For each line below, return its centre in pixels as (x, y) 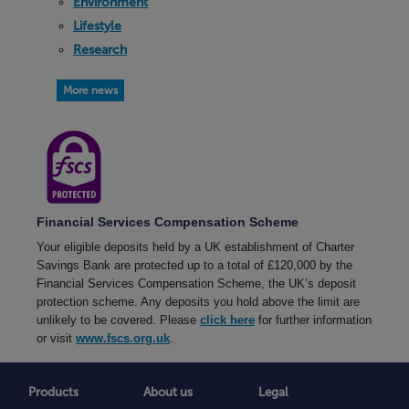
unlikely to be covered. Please (118, 320)
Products (54, 391)
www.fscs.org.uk (123, 338)
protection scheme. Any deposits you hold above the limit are (198, 302)
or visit (56, 338)
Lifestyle (97, 26)
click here (227, 320)
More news (90, 90)
